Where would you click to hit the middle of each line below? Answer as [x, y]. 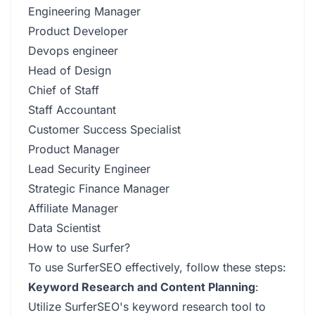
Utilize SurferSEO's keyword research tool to [147, 307]
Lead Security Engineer [89, 169]
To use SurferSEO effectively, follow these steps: [157, 267]
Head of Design [70, 70]
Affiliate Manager [73, 208]
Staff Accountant [72, 110]
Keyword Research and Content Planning [142, 287]
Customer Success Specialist [104, 129]
